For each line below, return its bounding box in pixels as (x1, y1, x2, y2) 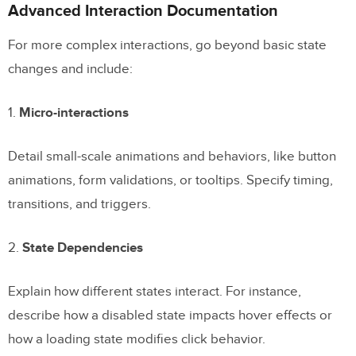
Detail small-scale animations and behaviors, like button (8, 148, 336, 164)
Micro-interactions (19, 104, 129, 121)
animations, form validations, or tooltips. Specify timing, (8, 172, 333, 188)
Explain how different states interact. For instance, (8, 283, 301, 300)
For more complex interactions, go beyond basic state (8, 37, 327, 53)
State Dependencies (22, 239, 143, 256)
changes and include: (8, 60, 133, 77)
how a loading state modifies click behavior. (8, 331, 265, 347)
